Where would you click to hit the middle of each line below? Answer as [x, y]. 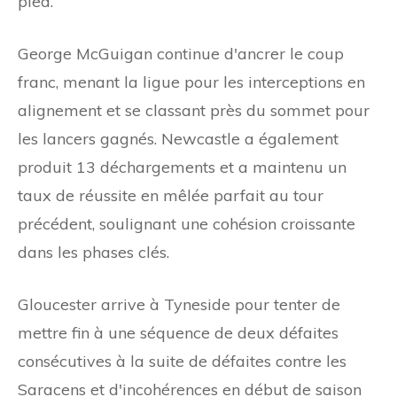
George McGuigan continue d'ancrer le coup [181, 53]
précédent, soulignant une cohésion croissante [187, 223]
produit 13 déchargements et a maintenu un [182, 167]
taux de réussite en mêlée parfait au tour [171, 195]
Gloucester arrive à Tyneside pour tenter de [179, 304]
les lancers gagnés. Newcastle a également [178, 138]
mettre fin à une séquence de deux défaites [178, 332]
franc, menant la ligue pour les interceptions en [191, 82]
